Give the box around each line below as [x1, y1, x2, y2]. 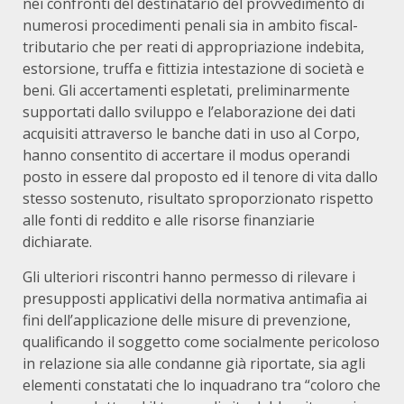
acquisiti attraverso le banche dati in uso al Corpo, [23, 124, 360, 144]
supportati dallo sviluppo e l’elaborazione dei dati [23, 102, 355, 123]
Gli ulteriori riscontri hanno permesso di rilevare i [23, 267, 355, 288]
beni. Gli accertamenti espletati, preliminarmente [23, 80, 350, 101]
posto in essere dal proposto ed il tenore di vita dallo [23, 167, 378, 188]
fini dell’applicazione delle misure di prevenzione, [23, 310, 351, 331]
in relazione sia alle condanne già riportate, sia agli [23, 353, 365, 374]
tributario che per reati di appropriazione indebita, [23, 37, 364, 58]
